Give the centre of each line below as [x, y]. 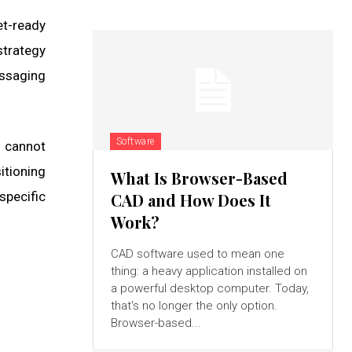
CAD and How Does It [191, 200]
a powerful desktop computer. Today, [209, 289]
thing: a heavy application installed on [209, 271]
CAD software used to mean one [197, 254]
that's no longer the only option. [194, 306]
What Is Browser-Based [199, 178]
